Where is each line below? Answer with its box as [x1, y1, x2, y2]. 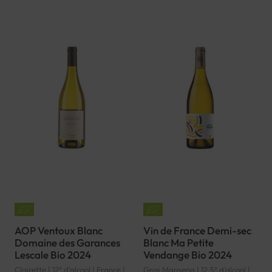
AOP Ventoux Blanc [15, 223, 103, 237]
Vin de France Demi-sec [143, 223, 251, 237]
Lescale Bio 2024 [15, 248, 91, 261]
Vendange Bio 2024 [143, 248, 232, 261]
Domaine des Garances [15, 236, 120, 249]
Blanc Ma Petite [143, 236, 214, 249]
